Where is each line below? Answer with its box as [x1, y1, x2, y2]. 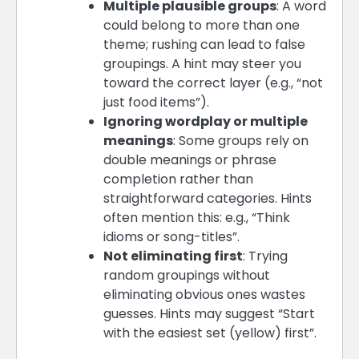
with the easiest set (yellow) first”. [103, 323, 317, 342]
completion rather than [103, 169, 253, 188]
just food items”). [103, 92, 209, 111]
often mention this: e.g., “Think [103, 208, 290, 227]
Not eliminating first [103, 246, 243, 265]
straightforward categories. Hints [103, 188, 312, 208]
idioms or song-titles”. [103, 227, 240, 246]
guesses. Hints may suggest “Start [103, 304, 315, 323]
